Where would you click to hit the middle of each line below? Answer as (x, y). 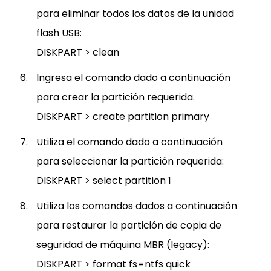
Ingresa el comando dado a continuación (133, 77)
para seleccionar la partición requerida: (130, 161)
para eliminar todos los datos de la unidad (135, 13)
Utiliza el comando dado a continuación (129, 142)
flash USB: (59, 33)
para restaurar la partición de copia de (129, 225)
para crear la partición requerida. (116, 97)
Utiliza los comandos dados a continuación (137, 206)
